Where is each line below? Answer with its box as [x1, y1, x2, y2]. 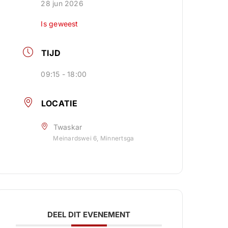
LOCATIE [41, 98, 78, 108]
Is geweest [41, 19, 78, 28]
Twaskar [53, 123, 82, 131]
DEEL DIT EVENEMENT [47, 210, 131, 219]
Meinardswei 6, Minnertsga [53, 134, 134, 142]
